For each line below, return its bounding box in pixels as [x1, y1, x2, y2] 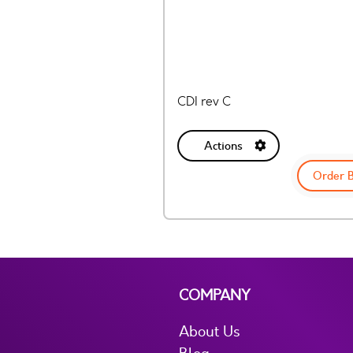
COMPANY [179, 286, 251, 306]
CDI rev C [177, 92, 231, 110]
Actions [203, 137, 243, 154]
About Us [179, 322, 240, 342]
